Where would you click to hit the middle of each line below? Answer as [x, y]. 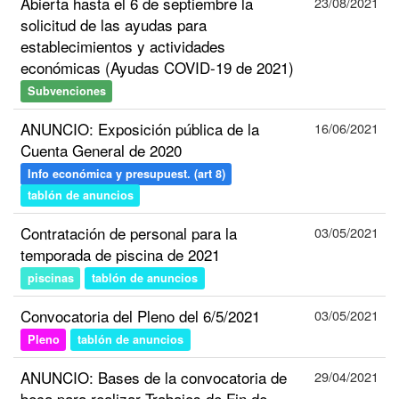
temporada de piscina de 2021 [120, 254]
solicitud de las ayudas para [114, 24]
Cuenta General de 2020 [101, 150]
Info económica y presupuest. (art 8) [126, 174]
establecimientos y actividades [123, 46]
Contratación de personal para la [129, 233]
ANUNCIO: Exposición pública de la [140, 129]
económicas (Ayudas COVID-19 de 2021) [157, 67]
